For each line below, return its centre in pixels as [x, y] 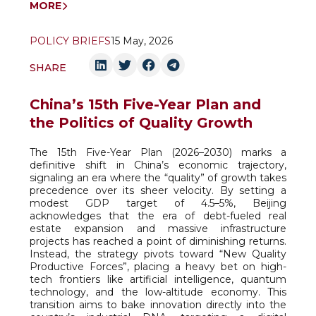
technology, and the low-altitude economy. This [158, 292]
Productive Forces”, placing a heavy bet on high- [158, 267]
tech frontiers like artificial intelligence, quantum [158, 279]
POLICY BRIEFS [70, 41]
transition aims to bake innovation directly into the [158, 305]
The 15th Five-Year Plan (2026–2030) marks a [158, 152]
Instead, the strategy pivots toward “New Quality [158, 254]
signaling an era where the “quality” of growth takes [158, 178]
